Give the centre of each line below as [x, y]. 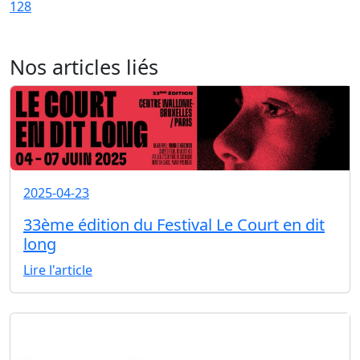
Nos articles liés [84, 67]
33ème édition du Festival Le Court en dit [174, 225]
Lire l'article [58, 270]
